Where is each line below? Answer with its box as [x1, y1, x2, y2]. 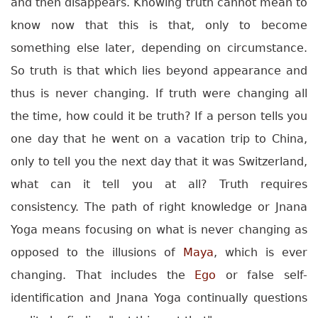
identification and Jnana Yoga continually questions [11, 291, 307, 305]
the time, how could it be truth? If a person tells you [11, 109, 307, 124]
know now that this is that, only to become [11, 18, 307, 33]
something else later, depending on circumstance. [11, 41, 307, 55]
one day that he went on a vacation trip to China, [11, 132, 307, 146]
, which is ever [214, 246, 307, 260]
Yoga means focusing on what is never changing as [11, 223, 307, 237]
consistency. [11, 200, 84, 214]
